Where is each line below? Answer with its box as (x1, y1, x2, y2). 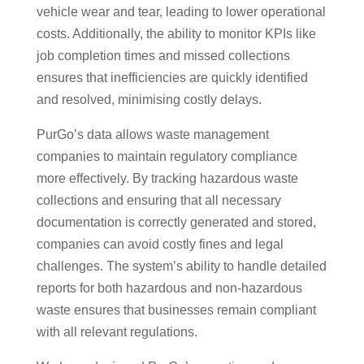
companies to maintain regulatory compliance (36, 149, 297, 163)
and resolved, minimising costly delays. (36, 92, 262, 106)
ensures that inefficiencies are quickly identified (36, 70, 308, 84)
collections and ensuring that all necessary (36, 193, 281, 207)
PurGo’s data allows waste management (36, 127, 269, 141)
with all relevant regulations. (36, 324, 197, 339)
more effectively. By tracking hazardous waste (36, 171, 298, 185)
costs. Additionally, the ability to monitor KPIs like (36, 26, 316, 41)
